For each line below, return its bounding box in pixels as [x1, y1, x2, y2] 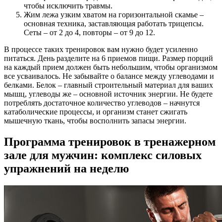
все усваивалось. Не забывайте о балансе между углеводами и [4, 72, 214, 81]
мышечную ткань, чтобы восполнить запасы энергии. [4, 116, 186, 125]
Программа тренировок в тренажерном [4, 135, 216, 149]
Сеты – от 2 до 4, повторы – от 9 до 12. [24, 28, 155, 37]
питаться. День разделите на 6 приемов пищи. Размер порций [4, 54, 213, 63]
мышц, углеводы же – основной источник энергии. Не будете [4, 90, 213, 99]
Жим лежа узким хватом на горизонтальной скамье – [24, 10, 204, 19]
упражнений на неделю [4, 162, 129, 175]
